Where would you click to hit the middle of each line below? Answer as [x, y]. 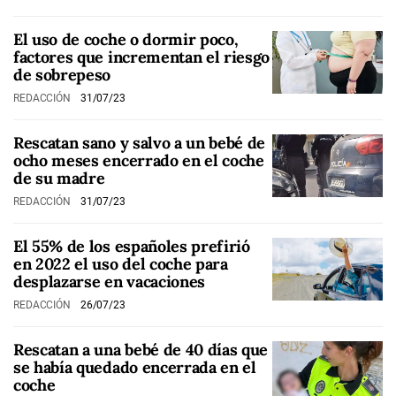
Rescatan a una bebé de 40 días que [141, 350]
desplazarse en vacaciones [109, 282]
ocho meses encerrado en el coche [139, 160]
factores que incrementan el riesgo [142, 57]
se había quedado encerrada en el [135, 367]
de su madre [59, 178]
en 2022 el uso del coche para [121, 264]
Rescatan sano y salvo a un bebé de [140, 143]
